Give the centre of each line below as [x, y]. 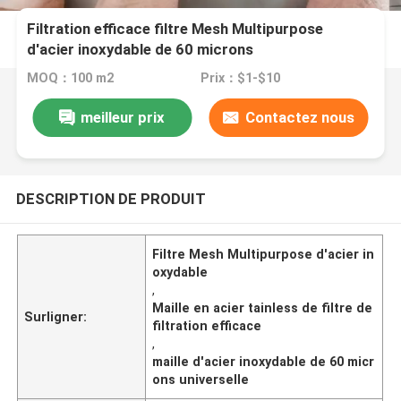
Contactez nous [299, 117]
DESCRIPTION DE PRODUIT [111, 198]
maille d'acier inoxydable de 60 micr [264, 361]
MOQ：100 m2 [71, 78]
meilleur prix [123, 117]
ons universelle [201, 379]
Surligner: [56, 316]
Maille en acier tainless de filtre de [263, 307]
